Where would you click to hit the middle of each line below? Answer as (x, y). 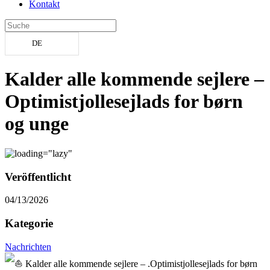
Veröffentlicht (38, 177)
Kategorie (29, 224)
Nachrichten (28, 246)
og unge (37, 124)
